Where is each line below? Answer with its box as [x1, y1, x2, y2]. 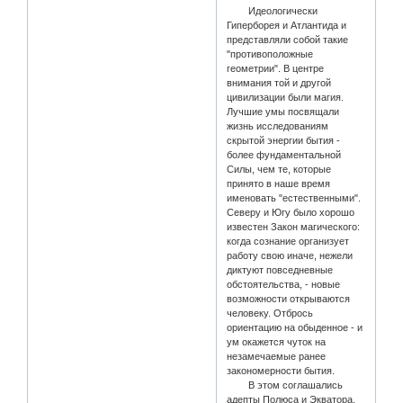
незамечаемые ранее [227, 351, 327, 363]
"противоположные [227, 49, 314, 60]
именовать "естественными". [227, 193, 362, 204]
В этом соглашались [227, 380, 344, 391]
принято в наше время [227, 178, 331, 190]
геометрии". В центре [227, 63, 325, 75]
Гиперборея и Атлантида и [227, 20, 347, 31]
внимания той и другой [227, 77, 332, 89]
